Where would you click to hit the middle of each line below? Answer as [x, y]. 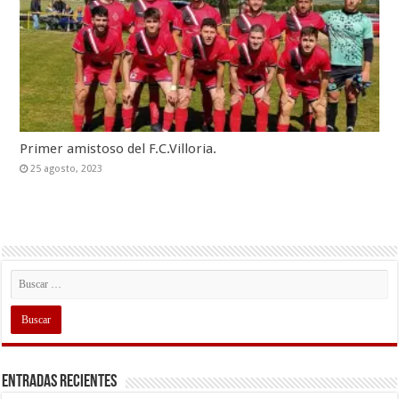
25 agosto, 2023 [67, 168]
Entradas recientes [60, 382]
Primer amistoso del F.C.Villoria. [118, 148]
